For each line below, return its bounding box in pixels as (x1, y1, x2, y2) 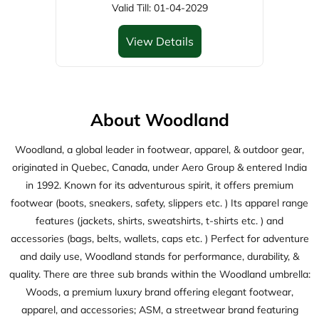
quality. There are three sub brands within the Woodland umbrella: (9, 136, 310, 150)
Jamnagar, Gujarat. (117, 261, 202, 274)
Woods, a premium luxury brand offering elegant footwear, (26, 154, 293, 167)
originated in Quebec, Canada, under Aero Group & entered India (12, 29, 307, 43)
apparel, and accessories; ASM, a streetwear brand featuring (21, 172, 298, 185)
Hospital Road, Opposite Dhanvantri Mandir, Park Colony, (30, 243, 289, 256)
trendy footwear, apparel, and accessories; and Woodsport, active (9, 189, 310, 203)
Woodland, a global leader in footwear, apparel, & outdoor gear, (15, 11, 304, 25)
